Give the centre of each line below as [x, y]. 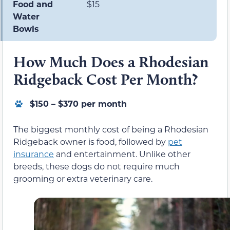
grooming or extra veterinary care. [83, 178]
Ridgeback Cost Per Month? [106, 79]
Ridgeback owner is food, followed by [91, 141]
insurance [34, 154]
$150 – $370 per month [78, 103]
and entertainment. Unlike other [122, 154]
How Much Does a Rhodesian [111, 62]
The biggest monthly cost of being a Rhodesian [111, 129]
